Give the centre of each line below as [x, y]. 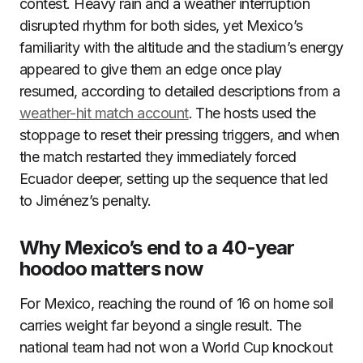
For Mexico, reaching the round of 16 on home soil [177, 303]
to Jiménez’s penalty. [85, 201]
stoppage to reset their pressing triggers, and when [179, 135]
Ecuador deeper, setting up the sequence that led [174, 179]
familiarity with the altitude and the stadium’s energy [181, 47]
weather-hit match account [104, 113]
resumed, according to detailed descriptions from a [179, 91]
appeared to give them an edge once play [151, 69]
